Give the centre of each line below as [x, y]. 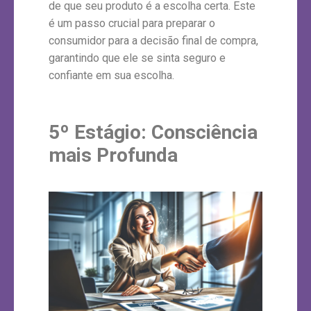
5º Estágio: [100, 133]
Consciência [204, 133]
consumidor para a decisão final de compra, [153, 40]
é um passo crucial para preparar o [132, 23]
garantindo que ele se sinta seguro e [137, 58]
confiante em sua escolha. [111, 75]
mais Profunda [113, 155]
